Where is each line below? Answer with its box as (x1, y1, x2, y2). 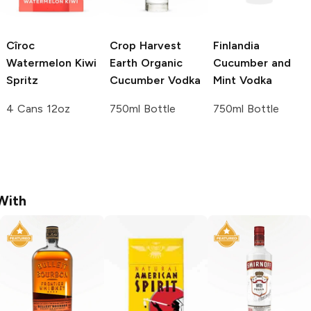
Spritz (6, 74, 38, 87)
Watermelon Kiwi (6, 56, 96, 70)
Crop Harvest (110, 39, 181, 53)
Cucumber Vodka (110, 74, 201, 87)
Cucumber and (213, 56, 291, 70)
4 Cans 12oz (6, 102, 70, 116)
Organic (137, 56, 183, 70)
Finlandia (213, 39, 260, 53)
